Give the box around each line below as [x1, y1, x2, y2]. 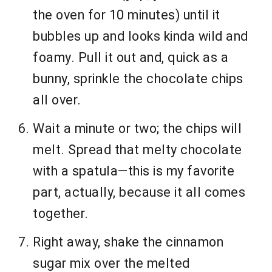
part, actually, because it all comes [33, 185, 245, 200]
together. [33, 206, 89, 222]
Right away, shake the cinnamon [33, 234, 223, 250]
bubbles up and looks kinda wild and [33, 29, 248, 44]
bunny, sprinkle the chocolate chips [33, 71, 243, 87]
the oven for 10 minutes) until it [33, 7, 220, 23]
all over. [33, 92, 81, 108]
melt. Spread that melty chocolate [33, 142, 242, 158]
